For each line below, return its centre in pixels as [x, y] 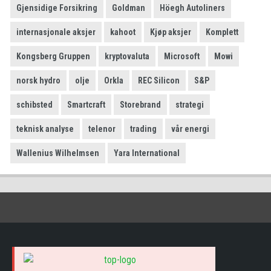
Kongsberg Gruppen [53, 56]
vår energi [190, 129]
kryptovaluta [127, 56]
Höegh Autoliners [192, 8]
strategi [190, 104]
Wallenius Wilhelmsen [58, 153]
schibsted [34, 104]
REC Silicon [159, 80]
